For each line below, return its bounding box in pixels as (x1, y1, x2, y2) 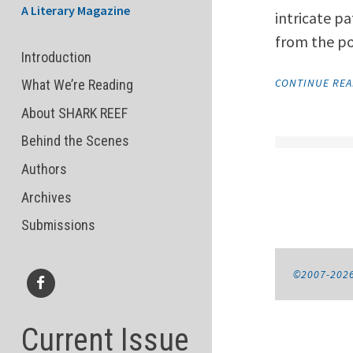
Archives (20, 188, 72, 206)
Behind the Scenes (20, 132, 129, 150)
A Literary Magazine (20, 2, 130, 19)
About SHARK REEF (20, 104, 128, 121)
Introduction (20, 48, 91, 65)
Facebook (20, 300, 85, 321)
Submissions (20, 217, 95, 234)
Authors (20, 161, 67, 178)
